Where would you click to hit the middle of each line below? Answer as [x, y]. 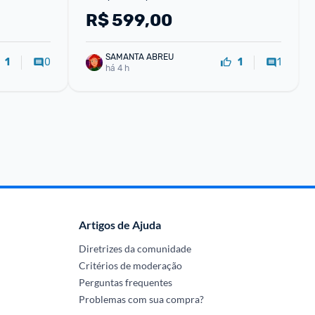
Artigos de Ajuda [120, 225]
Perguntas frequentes [125, 282]
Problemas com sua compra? [141, 299]
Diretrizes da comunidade [135, 249]
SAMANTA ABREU [139, 57]
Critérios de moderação [130, 265]
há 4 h [117, 68]
